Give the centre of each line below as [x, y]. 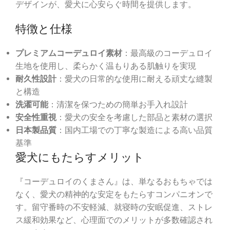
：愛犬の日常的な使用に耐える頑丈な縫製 [135, 79]
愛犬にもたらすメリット [80, 157]
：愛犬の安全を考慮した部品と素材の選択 [135, 118]
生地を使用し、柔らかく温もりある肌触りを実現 [106, 66]
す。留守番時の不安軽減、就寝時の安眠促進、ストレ [114, 207]
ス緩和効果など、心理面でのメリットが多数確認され [114, 220]
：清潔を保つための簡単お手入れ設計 [118, 105]
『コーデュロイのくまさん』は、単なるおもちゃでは [114, 182]
